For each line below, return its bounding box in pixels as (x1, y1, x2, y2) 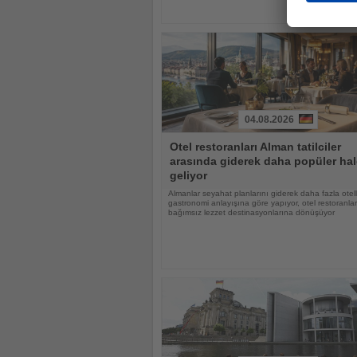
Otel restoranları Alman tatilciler (170, 140, 341, 154)
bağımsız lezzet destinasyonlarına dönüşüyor (168, 208, 335, 218)
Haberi (161, 131, 194, 145)
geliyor (170, 169, 207, 182)
